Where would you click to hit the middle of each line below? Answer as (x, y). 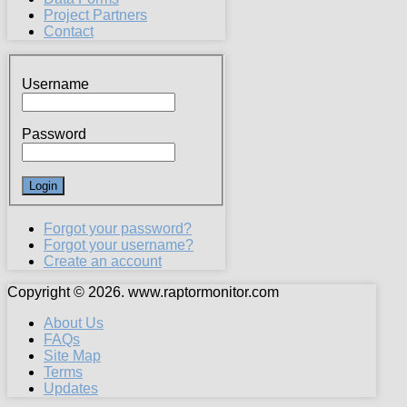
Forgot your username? (119, 244)
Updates (71, 388)
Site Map (72, 355)
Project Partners (95, 15)
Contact (69, 32)
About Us (74, 323)
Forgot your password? (118, 228)
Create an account (103, 261)
